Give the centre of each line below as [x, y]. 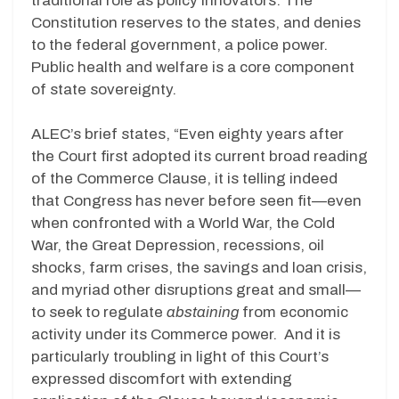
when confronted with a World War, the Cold [183, 224]
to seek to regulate [99, 313]
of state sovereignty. [104, 89]
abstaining [203, 313]
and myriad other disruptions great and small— [196, 290]
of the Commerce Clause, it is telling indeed [184, 179]
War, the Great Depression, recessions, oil [178, 246]
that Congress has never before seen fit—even [196, 201]
